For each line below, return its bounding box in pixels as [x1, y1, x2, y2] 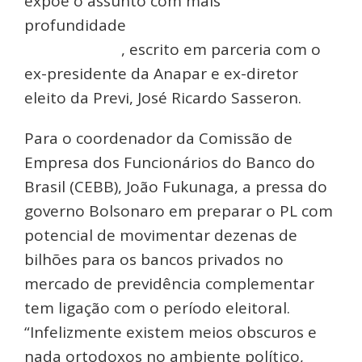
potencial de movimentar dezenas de [24, 224, 297, 246]
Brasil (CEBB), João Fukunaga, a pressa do [24, 175, 327, 197]
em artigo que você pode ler [130, 14, 337, 36]
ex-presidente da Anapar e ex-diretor [24, 62, 298, 84]
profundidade [24, 14, 130, 36]
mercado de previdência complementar [24, 272, 314, 294]
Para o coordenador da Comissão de [24, 127, 293, 149]
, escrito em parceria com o [121, 38, 321, 60]
